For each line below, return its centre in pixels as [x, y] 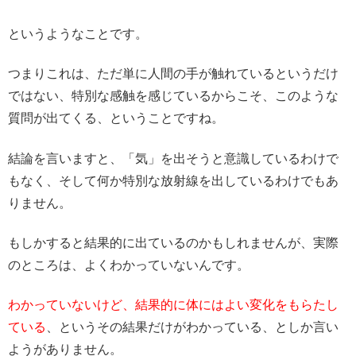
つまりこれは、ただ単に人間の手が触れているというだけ [173, 74]
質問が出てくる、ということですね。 [116, 118]
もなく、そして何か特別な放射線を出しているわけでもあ [173, 180]
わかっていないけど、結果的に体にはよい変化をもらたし [173, 305]
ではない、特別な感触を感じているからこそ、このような [173, 96]
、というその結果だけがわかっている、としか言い [192, 327]
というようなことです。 [78, 33]
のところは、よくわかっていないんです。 [129, 265]
